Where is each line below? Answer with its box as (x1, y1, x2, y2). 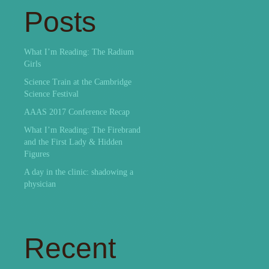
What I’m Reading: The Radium (24, 47, 134, 56)
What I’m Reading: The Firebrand (24, 125, 141, 134)
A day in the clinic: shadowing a (24, 168, 133, 177)
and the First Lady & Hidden (24, 138, 122, 147)
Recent (24, 232, 116, 264)
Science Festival (24, 89, 79, 98)
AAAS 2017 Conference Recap (24, 107, 130, 116)
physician (24, 180, 56, 189)
